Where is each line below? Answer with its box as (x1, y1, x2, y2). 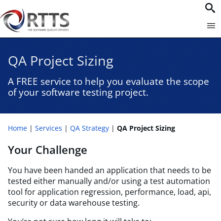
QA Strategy (70, 123, 109, 133)
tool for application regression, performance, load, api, (8, 186, 211, 197)
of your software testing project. (8, 85, 148, 99)
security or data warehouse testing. (8, 197, 140, 208)
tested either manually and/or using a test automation (8, 176, 210, 186)
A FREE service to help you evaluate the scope (8, 74, 209, 88)
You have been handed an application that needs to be (8, 165, 211, 176)
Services (35, 123, 62, 133)
